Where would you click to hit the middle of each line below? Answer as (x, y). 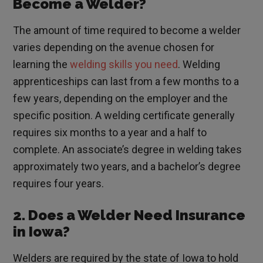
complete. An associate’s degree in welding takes (128, 150)
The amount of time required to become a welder (127, 31)
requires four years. (59, 184)
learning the (42, 65)
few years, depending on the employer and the (121, 99)
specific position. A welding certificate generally (124, 116)
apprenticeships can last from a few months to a (126, 82)
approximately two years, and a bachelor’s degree (127, 167)
